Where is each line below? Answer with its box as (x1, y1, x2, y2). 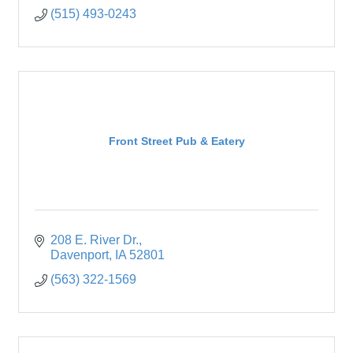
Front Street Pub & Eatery (108, 134, 245, 147)
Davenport (50, 248, 109, 262)
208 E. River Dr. (50, 233, 139, 247)
